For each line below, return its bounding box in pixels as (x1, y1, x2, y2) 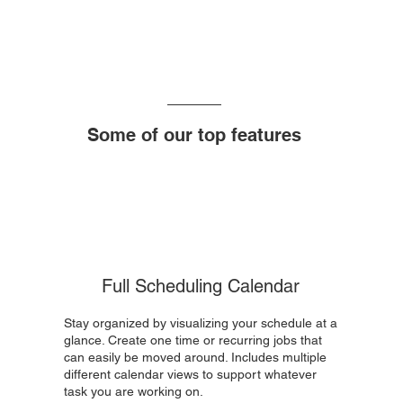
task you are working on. (63, 384, 203, 399)
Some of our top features (87, 124, 301, 146)
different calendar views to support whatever (63, 367, 317, 381)
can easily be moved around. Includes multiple (63, 350, 327, 364)
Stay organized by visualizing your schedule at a (63, 316, 337, 330)
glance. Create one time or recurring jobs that (63, 333, 322, 347)
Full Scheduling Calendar (102, 275, 300, 297)
